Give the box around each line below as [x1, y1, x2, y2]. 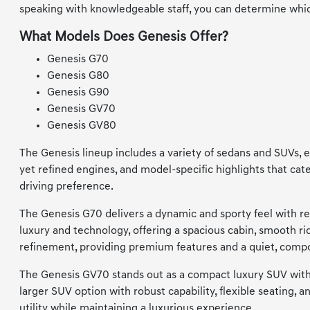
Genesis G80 [47, 71, 110, 82]
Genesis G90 [47, 87, 110, 99]
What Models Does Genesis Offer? [19, 30, 229, 45]
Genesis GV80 [47, 120, 117, 132]
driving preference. [19, 181, 114, 193]
